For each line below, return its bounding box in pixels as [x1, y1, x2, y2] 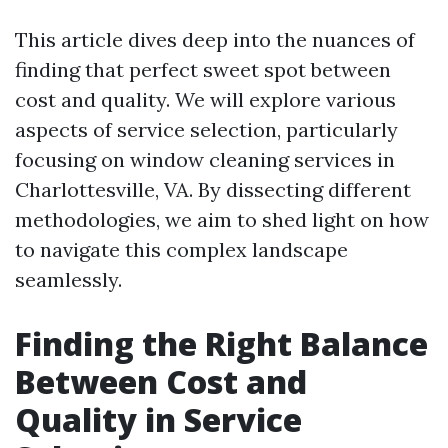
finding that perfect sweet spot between [15, 57, 391, 82]
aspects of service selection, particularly [15, 117, 398, 142]
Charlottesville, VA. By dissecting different [15, 177, 411, 202]
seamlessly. [15, 267, 122, 292]
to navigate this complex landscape [15, 237, 348, 262]
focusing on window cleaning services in [15, 147, 395, 172]
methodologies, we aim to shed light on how [15, 207, 429, 232]
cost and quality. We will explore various [15, 87, 396, 112]
